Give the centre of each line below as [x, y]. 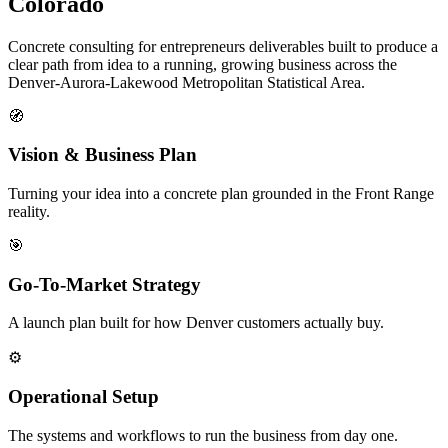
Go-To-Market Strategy [104, 284]
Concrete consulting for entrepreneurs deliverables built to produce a [223, 46]
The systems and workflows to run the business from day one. [203, 435]
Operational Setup [83, 397]
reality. [29, 212]
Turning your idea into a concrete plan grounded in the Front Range [221, 194]
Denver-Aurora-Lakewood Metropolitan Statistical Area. [186, 82]
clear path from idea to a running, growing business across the [202, 64]
